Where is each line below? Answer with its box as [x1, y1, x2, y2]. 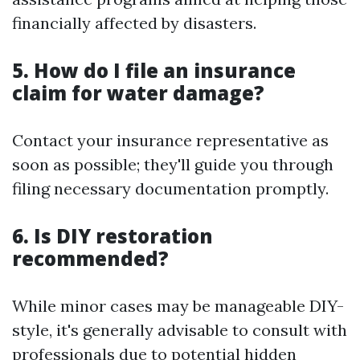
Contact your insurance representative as [12, 129, 329, 150]
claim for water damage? [12, 79, 264, 106]
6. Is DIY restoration [12, 222, 213, 249]
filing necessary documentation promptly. [12, 178, 329, 198]
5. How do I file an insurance [12, 56, 296, 84]
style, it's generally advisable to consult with [12, 319, 347, 340]
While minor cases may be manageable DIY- [12, 295, 344, 316]
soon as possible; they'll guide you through [12, 153, 333, 174]
